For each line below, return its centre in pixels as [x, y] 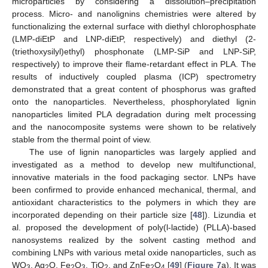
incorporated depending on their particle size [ [102, 214]
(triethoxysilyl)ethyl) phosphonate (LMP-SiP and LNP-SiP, [134, 51]
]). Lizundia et [229, 214]
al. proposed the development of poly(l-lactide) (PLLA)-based [134, 227]
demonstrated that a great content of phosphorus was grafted [134, 89]
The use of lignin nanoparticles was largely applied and [142, 152]
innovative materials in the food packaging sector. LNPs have [134, 177]
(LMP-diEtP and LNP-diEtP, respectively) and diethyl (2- [134, 39]
